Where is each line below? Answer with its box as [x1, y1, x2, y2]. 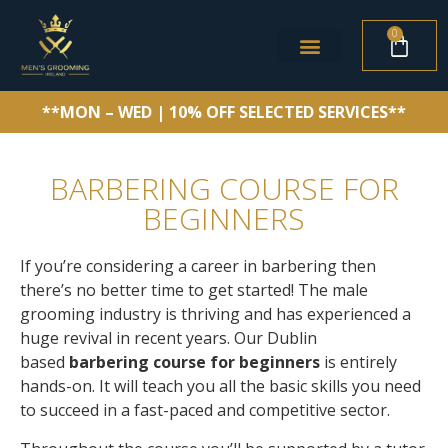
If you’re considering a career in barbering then [20, 255, 376, 278]
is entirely [320, 351, 397, 374]
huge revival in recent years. [20, 327, 234, 350]
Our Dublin [234, 327, 317, 350]
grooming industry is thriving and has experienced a [20, 303, 411, 326]
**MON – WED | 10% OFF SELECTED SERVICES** [42, 101, 406, 123]
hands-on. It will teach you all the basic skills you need [20, 375, 421, 398]
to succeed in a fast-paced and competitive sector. [20, 399, 390, 422]
